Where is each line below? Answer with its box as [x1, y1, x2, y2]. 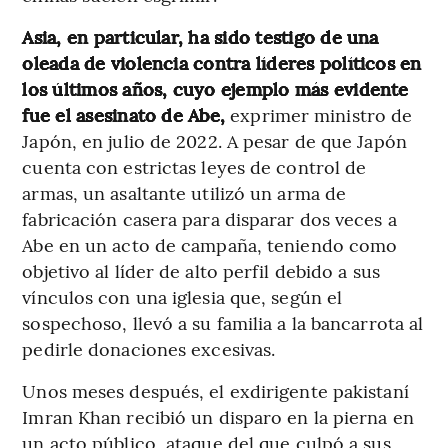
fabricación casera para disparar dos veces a [22, 206, 397, 232]
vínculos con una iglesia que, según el [22, 284, 343, 310]
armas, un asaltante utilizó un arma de [22, 180, 347, 206]
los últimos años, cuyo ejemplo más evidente [22, 76, 409, 102]
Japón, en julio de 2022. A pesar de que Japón [22, 128, 407, 154]
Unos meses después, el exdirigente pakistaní [22, 378, 409, 404]
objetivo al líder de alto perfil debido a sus [22, 258, 380, 284]
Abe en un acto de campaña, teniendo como [22, 232, 398, 258]
